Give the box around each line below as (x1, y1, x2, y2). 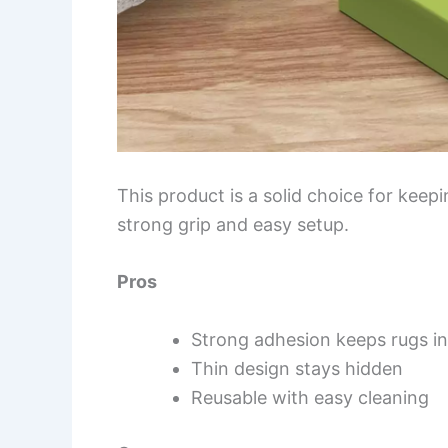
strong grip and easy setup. (117, 213, 349, 235)
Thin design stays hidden (191, 358, 403, 380)
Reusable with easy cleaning (191, 387, 429, 409)
